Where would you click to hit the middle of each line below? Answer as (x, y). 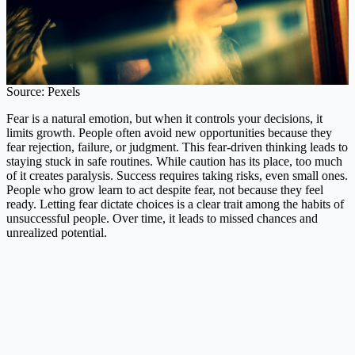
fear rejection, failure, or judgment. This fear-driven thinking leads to (177, 147)
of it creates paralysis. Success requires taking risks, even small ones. (177, 176)
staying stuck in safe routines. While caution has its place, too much (174, 162)
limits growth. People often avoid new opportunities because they (169, 133)
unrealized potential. (57, 233)
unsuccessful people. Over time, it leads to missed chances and (162, 219)
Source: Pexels (43, 92)
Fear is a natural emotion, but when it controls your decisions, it (164, 119)
